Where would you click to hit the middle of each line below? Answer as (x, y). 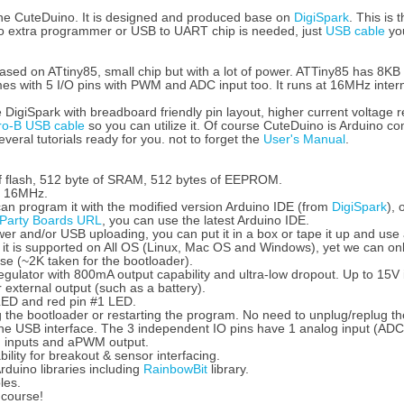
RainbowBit (175, 368)
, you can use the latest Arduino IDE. (206, 220)
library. (228, 368)
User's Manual (304, 138)
